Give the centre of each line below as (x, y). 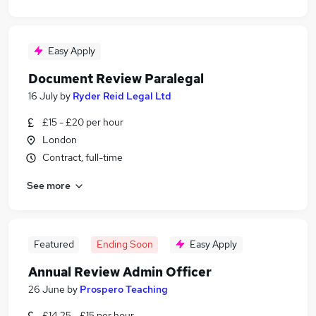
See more (49, 185)
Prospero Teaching (124, 289)
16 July (43, 96)
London (60, 140)
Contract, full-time (83, 157)
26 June (47, 289)
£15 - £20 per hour (83, 122)
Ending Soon (124, 244)
